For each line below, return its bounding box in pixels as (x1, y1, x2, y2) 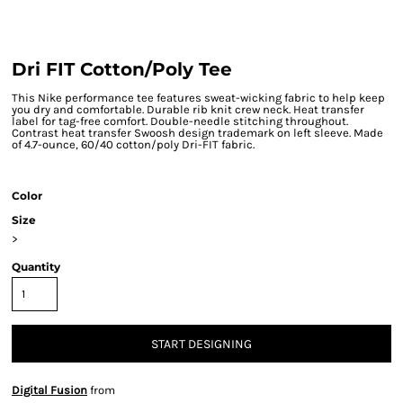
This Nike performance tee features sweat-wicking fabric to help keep (12, 91, 385, 104)
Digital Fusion (12, 383, 87, 397)
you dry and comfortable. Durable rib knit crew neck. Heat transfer (12, 103, 364, 116)
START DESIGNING (151, 336, 252, 353)
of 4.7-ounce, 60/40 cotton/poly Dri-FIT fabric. (12, 138, 255, 151)
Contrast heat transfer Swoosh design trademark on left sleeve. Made (12, 126, 383, 139)
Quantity (12, 260, 60, 273)
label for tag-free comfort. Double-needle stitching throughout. (12, 114, 348, 128)
